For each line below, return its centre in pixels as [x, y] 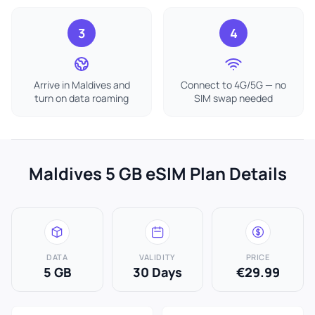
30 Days [157, 272]
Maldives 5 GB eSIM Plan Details [157, 173]
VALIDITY [157, 257]
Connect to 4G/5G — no [233, 85]
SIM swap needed [233, 98]
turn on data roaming [82, 98]
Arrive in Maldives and [82, 85]
